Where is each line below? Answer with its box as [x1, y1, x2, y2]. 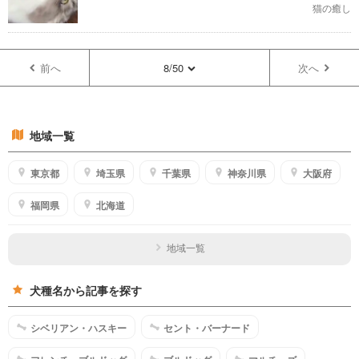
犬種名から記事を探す [30, 282, 142, 299]
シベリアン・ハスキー [30, 321, 127, 336]
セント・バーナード [163, 321, 250, 336]
